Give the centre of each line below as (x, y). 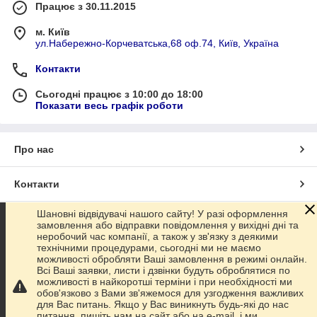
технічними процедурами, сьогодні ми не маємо (149, 248)
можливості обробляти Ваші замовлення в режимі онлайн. (172, 259)
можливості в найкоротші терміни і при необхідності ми (165, 282)
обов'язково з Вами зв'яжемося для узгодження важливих (170, 293)
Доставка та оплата (63, 218)
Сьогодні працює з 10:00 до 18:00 (119, 94)
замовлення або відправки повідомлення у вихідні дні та (168, 225)
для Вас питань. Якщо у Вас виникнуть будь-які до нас (163, 304)
